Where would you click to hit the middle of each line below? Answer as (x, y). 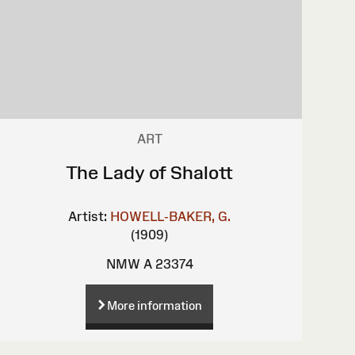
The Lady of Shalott (150, 172)
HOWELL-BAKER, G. (171, 216)
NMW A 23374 (149, 263)
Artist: (88, 216)
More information (155, 305)
